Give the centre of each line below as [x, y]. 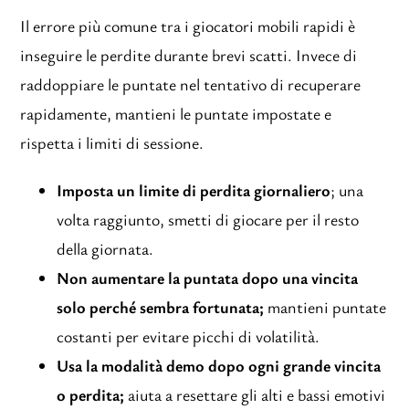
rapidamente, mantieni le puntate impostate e [176, 114]
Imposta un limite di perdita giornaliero [194, 190]
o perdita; [91, 395]
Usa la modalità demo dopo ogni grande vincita [219, 366]
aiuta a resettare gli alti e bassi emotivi [255, 395]
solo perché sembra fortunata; [161, 307]
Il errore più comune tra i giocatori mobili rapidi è [188, 26]
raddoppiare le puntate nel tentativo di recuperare [191, 84]
